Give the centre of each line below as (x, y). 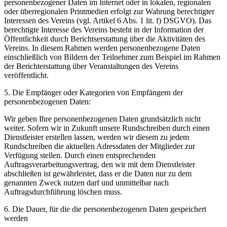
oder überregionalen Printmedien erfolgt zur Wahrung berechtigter (109, 11)
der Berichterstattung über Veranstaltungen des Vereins (91, 66)
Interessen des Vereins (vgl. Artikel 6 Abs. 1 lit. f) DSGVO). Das (108, 20)
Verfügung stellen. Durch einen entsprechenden (80, 155)
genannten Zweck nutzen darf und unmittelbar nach (86, 182)
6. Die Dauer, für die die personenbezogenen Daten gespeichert (105, 209)
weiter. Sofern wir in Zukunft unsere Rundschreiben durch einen (107, 128)
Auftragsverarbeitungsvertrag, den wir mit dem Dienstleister (100, 164)
